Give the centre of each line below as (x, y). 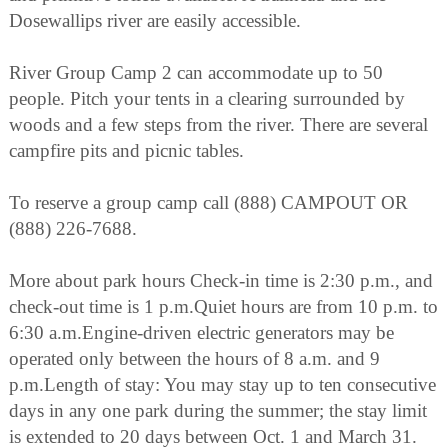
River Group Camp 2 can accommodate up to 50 (196, 73)
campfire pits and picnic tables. (126, 151)
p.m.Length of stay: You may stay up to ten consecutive (222, 385)
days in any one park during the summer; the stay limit (218, 411)
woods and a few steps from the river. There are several (218, 125)
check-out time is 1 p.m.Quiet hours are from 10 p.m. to (223, 307)
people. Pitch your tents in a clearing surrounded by (207, 99)
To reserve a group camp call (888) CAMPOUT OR (208, 203)
